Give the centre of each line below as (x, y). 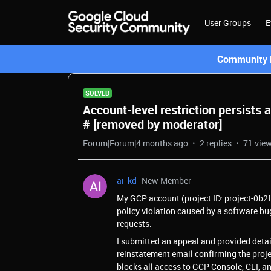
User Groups (227, 23)
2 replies (216, 143)
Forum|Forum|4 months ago (135, 143)
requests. (134, 224)
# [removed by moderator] (153, 124)
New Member (166, 181)
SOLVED (97, 93)
